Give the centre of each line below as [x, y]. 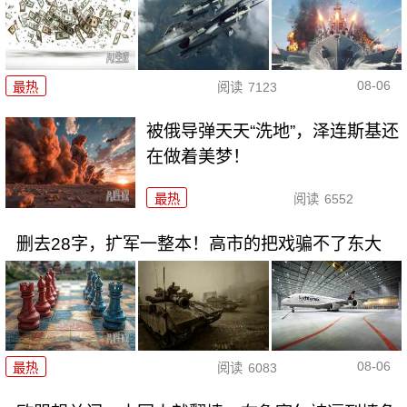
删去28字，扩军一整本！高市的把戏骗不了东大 [199, 244]
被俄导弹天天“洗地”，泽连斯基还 [273, 132]
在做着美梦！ [199, 157]
